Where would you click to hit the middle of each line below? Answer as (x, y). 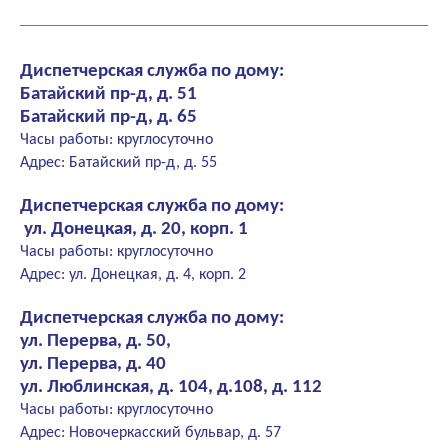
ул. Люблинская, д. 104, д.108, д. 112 (171, 388)
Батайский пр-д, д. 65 (108, 118)
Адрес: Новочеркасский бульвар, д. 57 (150, 433)
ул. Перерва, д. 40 (93, 365)
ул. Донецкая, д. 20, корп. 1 (134, 230)
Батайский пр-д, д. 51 (108, 95)
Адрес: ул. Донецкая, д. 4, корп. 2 (133, 275)
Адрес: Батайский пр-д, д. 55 (118, 163)
